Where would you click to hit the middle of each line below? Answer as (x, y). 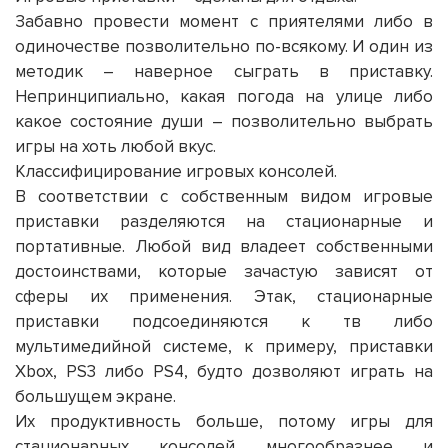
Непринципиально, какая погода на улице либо (224, 96)
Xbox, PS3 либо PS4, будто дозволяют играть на (224, 371)
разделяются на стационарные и (266, 221)
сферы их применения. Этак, (166, 296)
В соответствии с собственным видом (189, 196)
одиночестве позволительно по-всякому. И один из (224, 46)
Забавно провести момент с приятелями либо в (224, 21)
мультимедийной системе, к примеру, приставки (224, 346)
